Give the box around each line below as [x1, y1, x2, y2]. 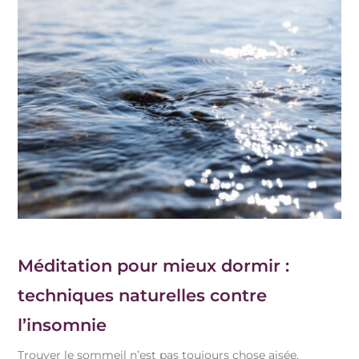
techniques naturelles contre [18, 285, 268, 306]
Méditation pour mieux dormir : [18, 256, 290, 276]
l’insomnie [18, 315, 107, 336]
